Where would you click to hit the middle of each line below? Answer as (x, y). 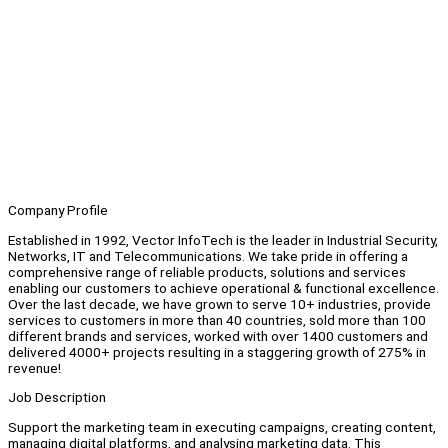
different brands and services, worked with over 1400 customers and (218, 335)
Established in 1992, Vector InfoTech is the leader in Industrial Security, (223, 239)
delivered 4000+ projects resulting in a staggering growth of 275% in (217, 351)
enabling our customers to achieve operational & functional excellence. (223, 287)
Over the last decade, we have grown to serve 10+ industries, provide (219, 303)
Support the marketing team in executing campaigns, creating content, (222, 427)
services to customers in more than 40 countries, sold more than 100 (217, 319)
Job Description (57, 397)
